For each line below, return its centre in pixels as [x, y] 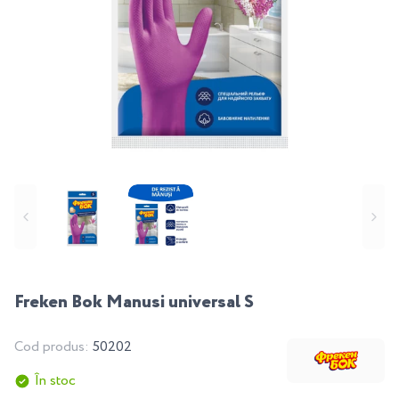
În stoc [55, 380]
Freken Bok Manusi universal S [134, 302]
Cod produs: [53, 346]
